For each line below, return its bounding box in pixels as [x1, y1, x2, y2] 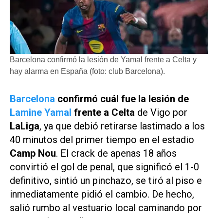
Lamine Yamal [10, 106, 72, 118]
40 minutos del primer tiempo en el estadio [10, 133, 194, 145]
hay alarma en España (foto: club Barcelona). [10, 67, 165, 75]
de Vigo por [135, 106, 187, 118]
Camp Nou [10, 147, 56, 159]
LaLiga [10, 120, 39, 132]
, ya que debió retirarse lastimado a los [39, 120, 205, 132]
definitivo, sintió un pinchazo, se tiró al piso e [10, 174, 202, 186]
